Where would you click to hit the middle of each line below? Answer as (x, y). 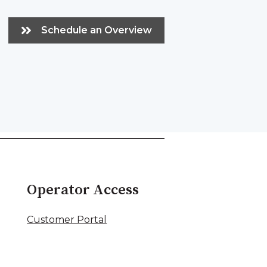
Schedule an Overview (96, 30)
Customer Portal (67, 220)
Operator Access (83, 190)
